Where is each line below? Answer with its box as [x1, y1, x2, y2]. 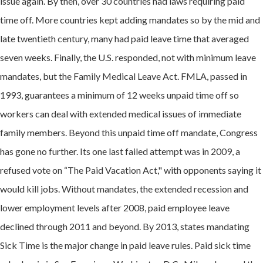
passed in [210, 70, 247, 82]
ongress [226, 126, 258, 138]
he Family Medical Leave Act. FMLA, [62, 70, 210, 82]
